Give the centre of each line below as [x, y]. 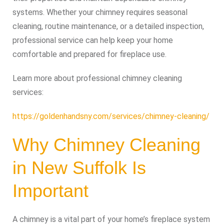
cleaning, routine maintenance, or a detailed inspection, [108, 26]
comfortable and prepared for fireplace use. [89, 54]
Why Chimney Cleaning [106, 145]
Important [50, 191]
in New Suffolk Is [79, 168]
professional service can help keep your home [93, 40]
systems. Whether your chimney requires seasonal [100, 12]
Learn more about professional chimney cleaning [97, 78]
